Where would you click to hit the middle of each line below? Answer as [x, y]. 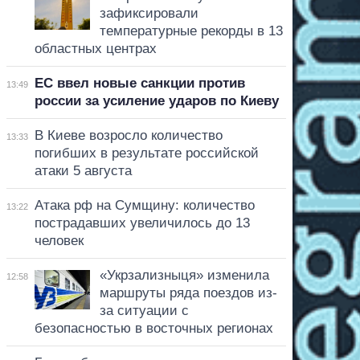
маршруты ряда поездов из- [188, 292]
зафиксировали [149, 13]
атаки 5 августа [83, 170]
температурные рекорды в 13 [191, 31]
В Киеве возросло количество [128, 135]
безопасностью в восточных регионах [153, 328]
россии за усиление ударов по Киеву [156, 100]
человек [59, 240]
